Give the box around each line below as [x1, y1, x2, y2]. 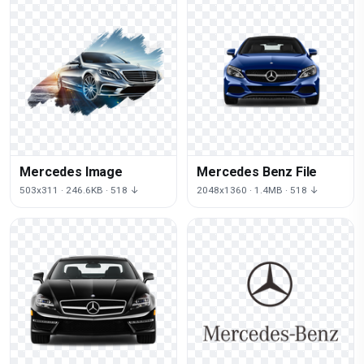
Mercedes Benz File [197, 163, 318, 180]
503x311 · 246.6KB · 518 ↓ [19, 184, 140, 196]
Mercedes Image [19, 163, 123, 180]
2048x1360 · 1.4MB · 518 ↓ [197, 184, 319, 196]
